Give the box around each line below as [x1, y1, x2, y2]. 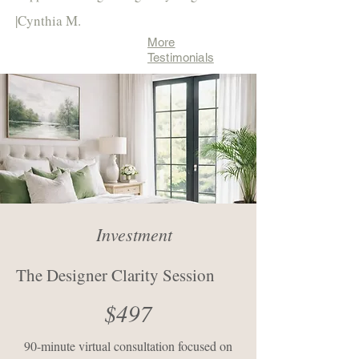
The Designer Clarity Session [16, 264, 215, 287]
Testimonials [147, 50, 214, 65]
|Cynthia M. [15, 11, 81, 30]
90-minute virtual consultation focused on [24, 337, 232, 355]
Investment [95, 222, 172, 247]
